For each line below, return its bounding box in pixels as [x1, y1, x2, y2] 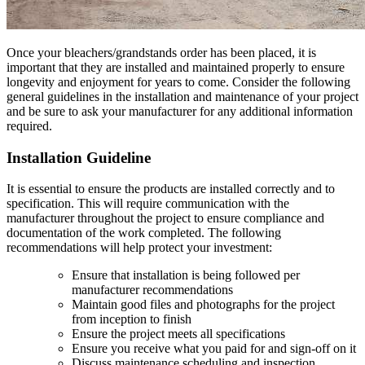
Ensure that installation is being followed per [72, 268, 300, 283]
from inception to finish [72, 312, 191, 327]
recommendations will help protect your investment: [7, 240, 272, 255]
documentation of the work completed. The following [7, 226, 281, 240]
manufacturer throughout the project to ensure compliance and [7, 211, 324, 226]
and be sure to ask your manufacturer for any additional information [7, 103, 353, 118]
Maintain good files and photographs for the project [72, 297, 335, 312]
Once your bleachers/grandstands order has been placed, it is [7, 45, 316, 59]
